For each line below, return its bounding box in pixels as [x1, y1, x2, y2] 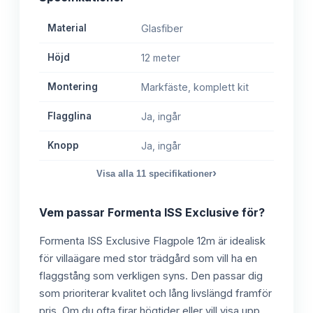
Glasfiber [141, 22, 183, 35]
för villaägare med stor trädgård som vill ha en [39, 252, 257, 265]
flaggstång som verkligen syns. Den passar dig [39, 270, 263, 283]
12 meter [141, 52, 180, 64]
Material [48, 22, 87, 34]
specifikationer [146, 168, 212, 180]
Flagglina [48, 110, 92, 122]
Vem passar [39, 205, 108, 220]
